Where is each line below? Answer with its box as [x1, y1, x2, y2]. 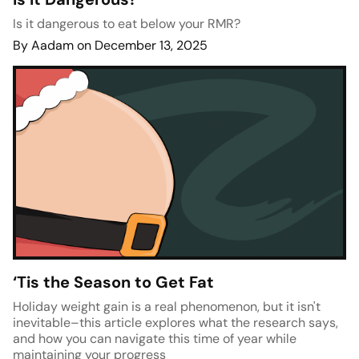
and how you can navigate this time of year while [13, 330, 296, 348]
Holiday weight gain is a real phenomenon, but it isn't [13, 298, 321, 316]
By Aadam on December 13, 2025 [13, 37, 208, 54]
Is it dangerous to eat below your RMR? [13, 15, 240, 33]
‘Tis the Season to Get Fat [13, 272, 214, 293]
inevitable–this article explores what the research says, [13, 314, 338, 332]
